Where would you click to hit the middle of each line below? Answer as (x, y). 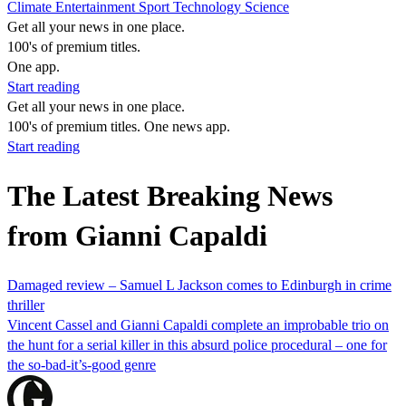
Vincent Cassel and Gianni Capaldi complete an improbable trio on (198, 324)
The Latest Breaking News (170, 196)
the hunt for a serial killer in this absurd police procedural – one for (197, 344)
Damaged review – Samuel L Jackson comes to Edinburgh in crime (199, 285)
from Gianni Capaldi (137, 236)
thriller (26, 304)
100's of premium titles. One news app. (119, 126)
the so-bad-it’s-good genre (82, 364)
